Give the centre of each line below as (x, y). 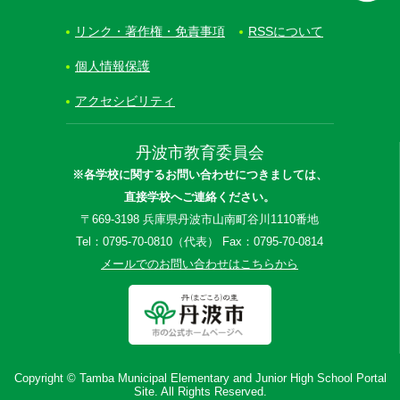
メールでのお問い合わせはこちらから (200, 264)
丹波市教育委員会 (200, 152)
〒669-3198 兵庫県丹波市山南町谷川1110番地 (200, 219)
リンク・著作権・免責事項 (150, 31)
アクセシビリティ (125, 100)
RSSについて (286, 31)
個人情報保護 (112, 66)
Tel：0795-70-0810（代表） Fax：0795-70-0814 (200, 242)
